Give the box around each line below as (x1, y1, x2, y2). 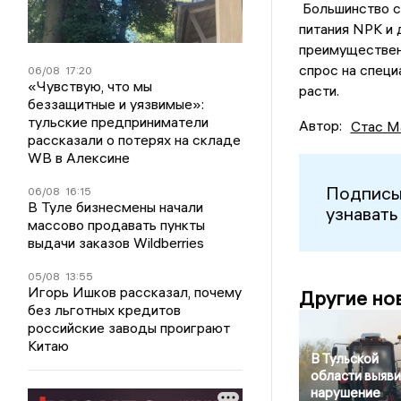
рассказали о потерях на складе (28, 131, 242, 149)
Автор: (298, 116, 342, 135)
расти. (298, 81, 339, 100)
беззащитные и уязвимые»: (28, 95, 205, 114)
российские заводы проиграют (28, 319, 231, 337)
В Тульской (310, 350, 379, 368)
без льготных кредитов (28, 301, 182, 320)
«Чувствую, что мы (28, 77, 153, 96)
